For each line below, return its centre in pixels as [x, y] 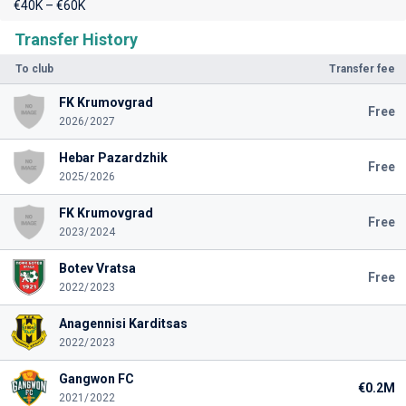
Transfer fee [362, 69]
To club [34, 69]
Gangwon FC [96, 379]
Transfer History [76, 39]
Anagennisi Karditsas [123, 324]
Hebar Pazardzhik [113, 158]
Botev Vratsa [97, 268]
